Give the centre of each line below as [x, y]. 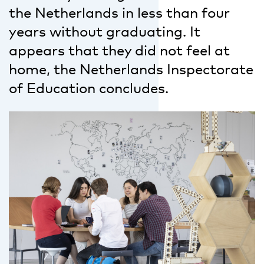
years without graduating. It [105, 31]
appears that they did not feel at [119, 50]
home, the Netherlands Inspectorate [131, 69]
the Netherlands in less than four [119, 12]
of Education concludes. [89, 88]
